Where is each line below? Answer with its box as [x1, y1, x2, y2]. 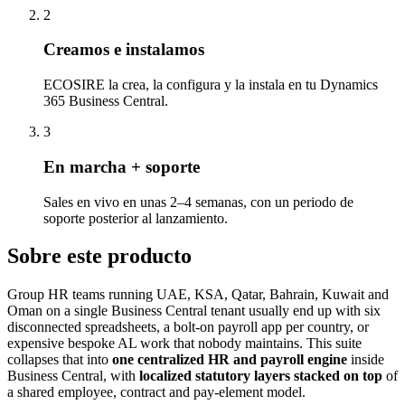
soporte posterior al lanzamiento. [43, 210, 228, 226]
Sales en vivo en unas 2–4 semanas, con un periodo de [43, 193, 353, 210]
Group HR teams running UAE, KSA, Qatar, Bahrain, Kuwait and [7, 287, 389, 303]
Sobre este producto [7, 244, 192, 268]
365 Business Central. [43, 93, 168, 109]
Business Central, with [7, 368, 139, 384]
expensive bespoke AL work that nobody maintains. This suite [7, 335, 362, 352]
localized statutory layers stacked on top [139, 368, 382, 384]
